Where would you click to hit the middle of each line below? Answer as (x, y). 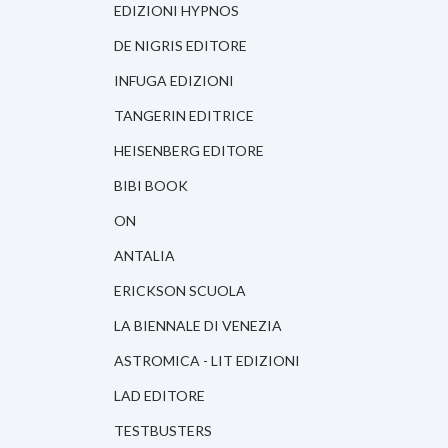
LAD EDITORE (159, 396)
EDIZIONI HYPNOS (176, 11)
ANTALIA (144, 256)
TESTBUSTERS (163, 431)
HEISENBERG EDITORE (189, 151)
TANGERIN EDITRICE (184, 116)
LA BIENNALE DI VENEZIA (198, 326)
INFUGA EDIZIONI (174, 81)
